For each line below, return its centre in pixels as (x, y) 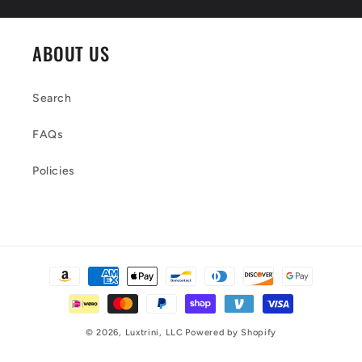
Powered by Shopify (231, 333)
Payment (54, 269)
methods (54, 290)
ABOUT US (71, 53)
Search (52, 99)
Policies (54, 171)
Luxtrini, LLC (154, 333)
